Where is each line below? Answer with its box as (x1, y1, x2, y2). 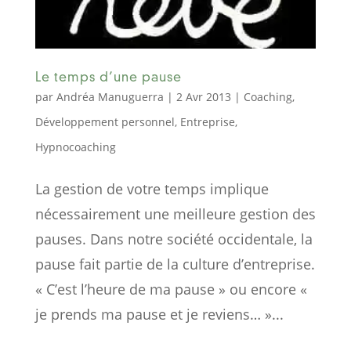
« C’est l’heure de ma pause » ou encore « (34, 280, 307, 299)
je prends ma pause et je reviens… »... (34, 305, 284, 324)
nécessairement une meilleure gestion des (34, 204, 316, 224)
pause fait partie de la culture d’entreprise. (34, 255, 315, 274)
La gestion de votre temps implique (34, 179, 269, 199)
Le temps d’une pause (34, 72, 182, 85)
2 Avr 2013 (175, 89, 231, 105)
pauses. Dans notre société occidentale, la (34, 230, 313, 249)
